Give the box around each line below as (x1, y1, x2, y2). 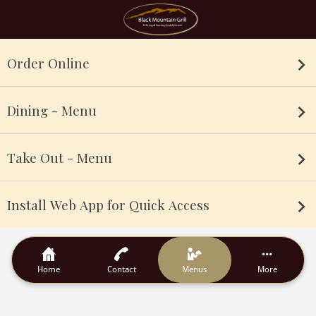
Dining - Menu (7, 101, 97, 119)
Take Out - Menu (7, 148, 112, 166)
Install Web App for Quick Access (7, 195, 209, 214)
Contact (107, 264, 136, 274)
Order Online (7, 54, 90, 72)
